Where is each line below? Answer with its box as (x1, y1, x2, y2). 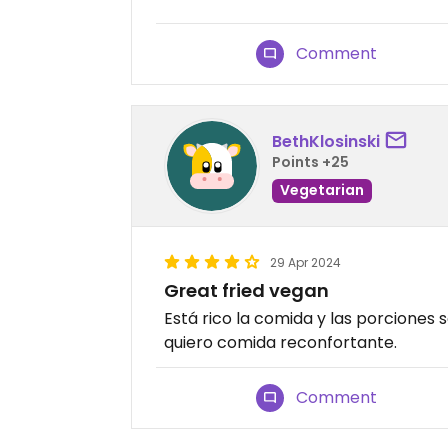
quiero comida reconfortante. (164, 331, 397, 355)
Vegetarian (280, 179, 364, 200)
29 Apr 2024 (270, 254, 341, 272)
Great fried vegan (164, 278, 329, 304)
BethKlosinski (272, 129, 380, 153)
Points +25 (272, 151, 349, 172)
